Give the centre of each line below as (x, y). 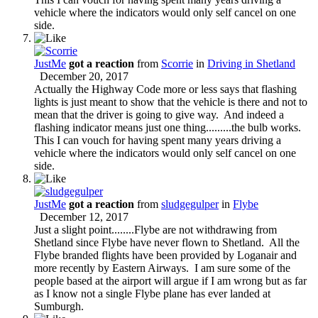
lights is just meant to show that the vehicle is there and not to (171, 102)
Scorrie (177, 63)
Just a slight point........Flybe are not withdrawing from (155, 229)
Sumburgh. (59, 306)
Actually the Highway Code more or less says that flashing (165, 89)
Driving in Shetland (251, 63)
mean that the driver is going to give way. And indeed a (159, 114)
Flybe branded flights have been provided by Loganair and (165, 255)
